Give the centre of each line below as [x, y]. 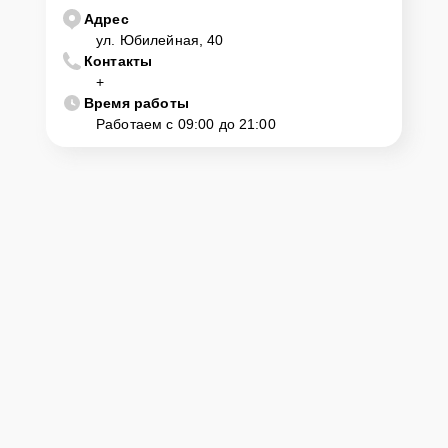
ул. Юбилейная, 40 [160, 39]
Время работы [136, 102]
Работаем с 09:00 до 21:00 [186, 123]
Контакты [118, 60]
